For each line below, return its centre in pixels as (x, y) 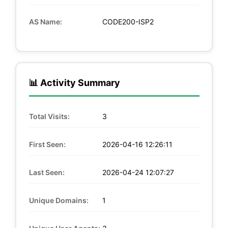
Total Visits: (49, 116)
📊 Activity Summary (74, 82)
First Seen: (47, 144)
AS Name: (45, 21)
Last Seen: (47, 172)
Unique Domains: (59, 200)
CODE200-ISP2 (127, 21)
